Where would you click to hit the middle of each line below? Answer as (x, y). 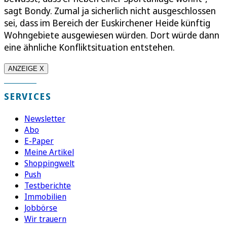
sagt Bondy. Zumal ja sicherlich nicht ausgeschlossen (110, 10)
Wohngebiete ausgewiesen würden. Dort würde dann (112, 35)
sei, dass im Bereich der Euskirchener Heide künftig (107, 23)
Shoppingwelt (49, 163)
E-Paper (39, 141)
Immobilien (45, 196)
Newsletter (45, 118)
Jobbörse (41, 207)
